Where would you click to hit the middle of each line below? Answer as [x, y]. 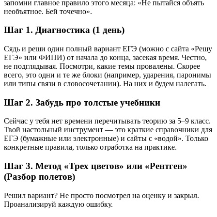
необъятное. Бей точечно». [48, 11]
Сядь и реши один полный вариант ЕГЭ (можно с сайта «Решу [108, 48]
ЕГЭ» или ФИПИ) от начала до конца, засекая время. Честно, [105, 57]
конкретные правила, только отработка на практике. [90, 147]
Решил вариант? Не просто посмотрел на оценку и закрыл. [101, 195]
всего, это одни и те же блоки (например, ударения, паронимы [108, 75]
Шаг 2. [18, 102]
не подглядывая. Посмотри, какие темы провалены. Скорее [102, 66]
